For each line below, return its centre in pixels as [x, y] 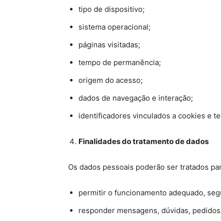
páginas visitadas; [109, 45]
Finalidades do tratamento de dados [144, 141]
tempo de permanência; [120, 62]
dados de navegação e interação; [136, 98]
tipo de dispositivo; [111, 9]
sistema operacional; [114, 27]
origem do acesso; [110, 80]
